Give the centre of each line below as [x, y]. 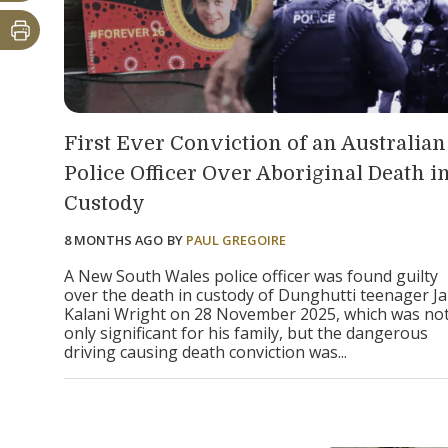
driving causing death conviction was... [207, 351]
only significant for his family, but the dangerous [246, 332]
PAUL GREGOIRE [236, 239]
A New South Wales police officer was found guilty [251, 275]
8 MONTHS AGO [113, 239]
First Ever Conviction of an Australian [255, 143]
